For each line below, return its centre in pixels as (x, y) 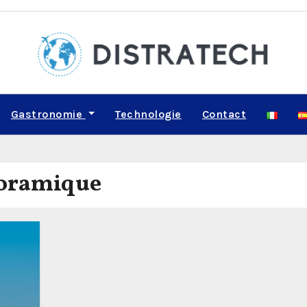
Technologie (148, 114)
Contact (224, 114)
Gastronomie (48, 114)
